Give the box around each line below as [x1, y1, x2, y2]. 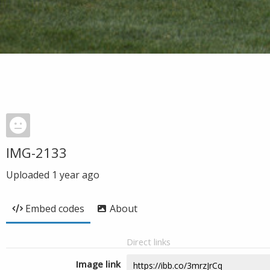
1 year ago [52, 168, 99, 181]
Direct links [127, 236, 171, 248]
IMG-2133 [6, 143, 67, 162]
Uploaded [6, 168, 52, 181]
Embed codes [25, 202, 84, 215]
